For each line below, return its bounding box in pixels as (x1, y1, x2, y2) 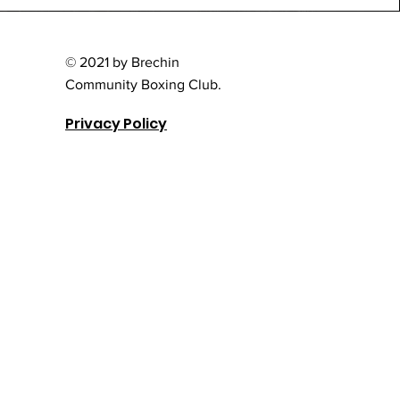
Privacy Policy (65, 113, 168, 134)
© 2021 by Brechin (65, 54, 180, 70)
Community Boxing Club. (65, 77, 222, 92)
